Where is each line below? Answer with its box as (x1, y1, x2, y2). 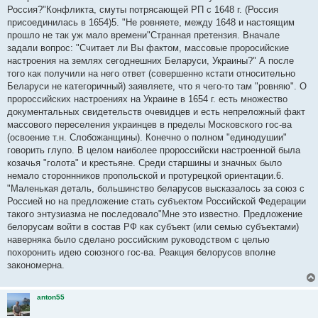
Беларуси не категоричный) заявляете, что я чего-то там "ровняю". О (7, 81, 307, 92)
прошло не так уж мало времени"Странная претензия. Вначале (7, 30, 280, 40)
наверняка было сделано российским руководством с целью (7, 234, 270, 245)
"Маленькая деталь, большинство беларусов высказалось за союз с (7, 183, 305, 194)
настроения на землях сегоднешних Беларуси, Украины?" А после (7, 55, 294, 66)
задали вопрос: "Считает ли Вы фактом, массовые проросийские (7, 43, 289, 53)
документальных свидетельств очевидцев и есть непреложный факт (7, 106, 305, 117)
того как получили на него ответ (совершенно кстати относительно (7, 68, 295, 79)
